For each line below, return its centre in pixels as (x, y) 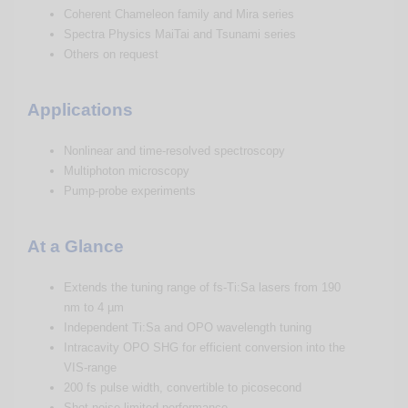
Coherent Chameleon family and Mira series (179, 14)
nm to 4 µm (94, 307)
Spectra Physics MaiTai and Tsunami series (180, 34)
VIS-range (90, 367)
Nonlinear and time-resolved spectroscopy (174, 150)
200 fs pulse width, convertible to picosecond (183, 387)
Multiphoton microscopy (127, 170)
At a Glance (76, 246)
